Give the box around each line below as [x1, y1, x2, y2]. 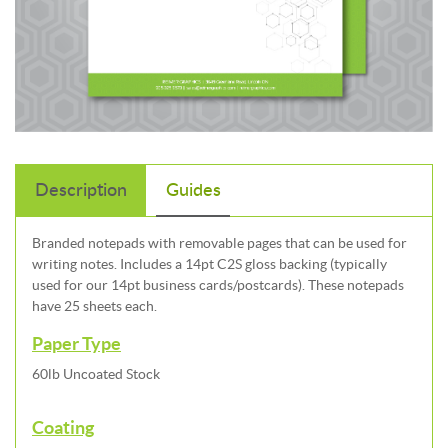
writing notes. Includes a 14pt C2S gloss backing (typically [32, 256, 387, 273]
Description [35, 181, 128, 200]
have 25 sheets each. [32, 298, 157, 315]
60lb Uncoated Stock [32, 366, 160, 383]
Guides [165, 181, 221, 200]
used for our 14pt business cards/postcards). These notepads [32, 277, 404, 294]
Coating [32, 417, 94, 439]
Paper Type [32, 333, 121, 355]
